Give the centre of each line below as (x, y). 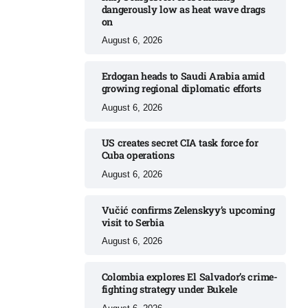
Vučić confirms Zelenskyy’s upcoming (188, 210)
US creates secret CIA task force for (180, 143)
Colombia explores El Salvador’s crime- (189, 277)
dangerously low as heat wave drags (183, 9)
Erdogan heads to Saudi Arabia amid (183, 76)
